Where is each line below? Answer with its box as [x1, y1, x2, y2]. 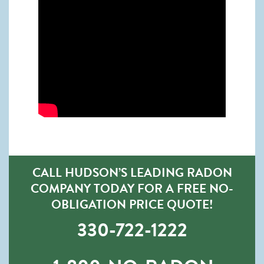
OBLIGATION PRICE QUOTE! [51, 195, 213, 214]
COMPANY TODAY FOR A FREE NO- [31, 179, 233, 198]
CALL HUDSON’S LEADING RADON [32, 163, 232, 182]
